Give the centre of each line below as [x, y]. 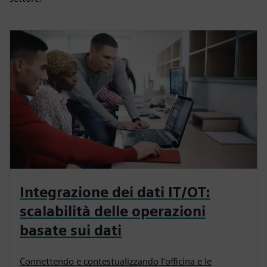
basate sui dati [71, 231]
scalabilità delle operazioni [113, 212]
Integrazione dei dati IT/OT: [115, 193]
